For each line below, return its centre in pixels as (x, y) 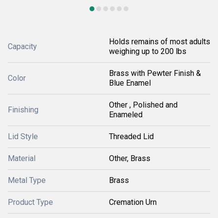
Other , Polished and (143, 105)
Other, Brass (130, 158)
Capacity (22, 46)
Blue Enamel (130, 83)
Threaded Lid (131, 136)
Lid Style (23, 136)
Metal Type (27, 180)
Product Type (30, 202)
